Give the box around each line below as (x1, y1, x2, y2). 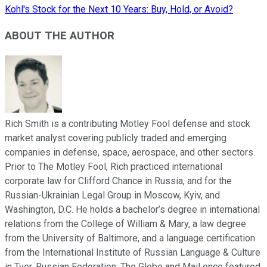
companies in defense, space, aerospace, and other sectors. (5, 147, 255, 159)
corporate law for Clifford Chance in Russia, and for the (5, 175, 232, 187)
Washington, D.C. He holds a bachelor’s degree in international (5, 204, 260, 216)
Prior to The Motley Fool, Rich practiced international (5, 161, 222, 173)
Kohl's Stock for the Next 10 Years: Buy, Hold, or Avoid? (5, 3, 233, 15)
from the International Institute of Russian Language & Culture (5, 247, 260, 259)
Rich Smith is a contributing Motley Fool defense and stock (5, 118, 250, 130)
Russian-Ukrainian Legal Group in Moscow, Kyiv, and (5, 190, 220, 201)
